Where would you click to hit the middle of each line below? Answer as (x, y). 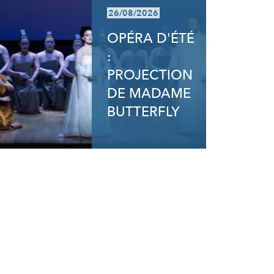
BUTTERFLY (144, 112)
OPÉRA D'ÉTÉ (151, 39)
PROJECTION (150, 75)
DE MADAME (149, 94)
